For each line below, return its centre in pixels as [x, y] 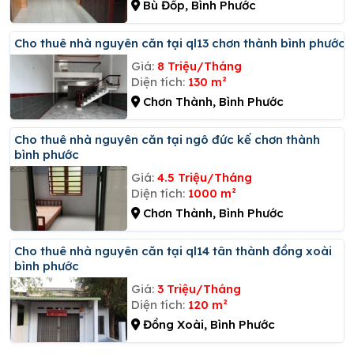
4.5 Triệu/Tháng [204, 177]
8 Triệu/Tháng [199, 66]
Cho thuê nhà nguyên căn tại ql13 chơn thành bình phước [184, 43]
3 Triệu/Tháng [199, 288]
